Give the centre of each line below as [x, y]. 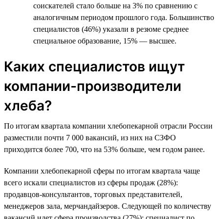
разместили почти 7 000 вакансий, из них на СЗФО [90, 137]
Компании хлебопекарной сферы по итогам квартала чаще [102, 171]
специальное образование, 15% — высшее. [105, 41]
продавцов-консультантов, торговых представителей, [93, 194]
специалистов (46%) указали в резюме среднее [111, 29]
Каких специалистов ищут [94, 66]
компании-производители [93, 86]
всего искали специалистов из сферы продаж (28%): [91, 182]
